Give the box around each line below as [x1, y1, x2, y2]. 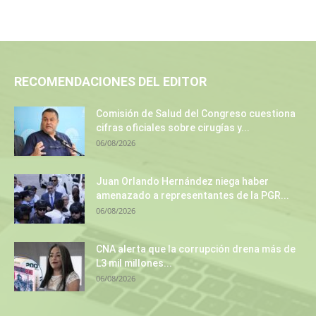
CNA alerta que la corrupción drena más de [96, 243, 296, 255]
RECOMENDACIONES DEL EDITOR [14, 74, 207, 90]
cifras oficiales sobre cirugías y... [96, 122, 250, 134]
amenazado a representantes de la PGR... [96, 190, 289, 202]
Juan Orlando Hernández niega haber [96, 176, 269, 188]
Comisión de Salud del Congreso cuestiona [96, 108, 296, 120]
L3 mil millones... [96, 257, 172, 269]
